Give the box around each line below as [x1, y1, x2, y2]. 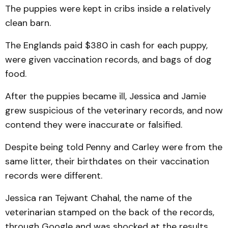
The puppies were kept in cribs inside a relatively [5, 3, 211, 15]
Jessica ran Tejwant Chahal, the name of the [5, 192, 192, 204]
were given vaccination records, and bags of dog [5, 53, 212, 66]
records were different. [5, 169, 102, 182]
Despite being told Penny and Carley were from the [5, 141, 222, 153]
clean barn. [5, 17, 51, 29]
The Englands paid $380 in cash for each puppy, [5, 39, 208, 51]
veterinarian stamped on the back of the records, [5, 206, 214, 218]
